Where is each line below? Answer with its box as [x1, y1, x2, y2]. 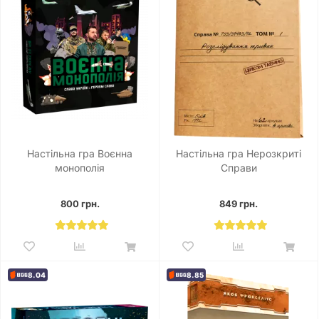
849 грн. [219, 198, 258, 210]
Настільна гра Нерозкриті [176, 147, 301, 160]
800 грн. [60, 198, 100, 210]
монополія [55, 162, 105, 174]
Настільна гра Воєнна [27, 147, 132, 160]
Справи [220, 162, 257, 174]
